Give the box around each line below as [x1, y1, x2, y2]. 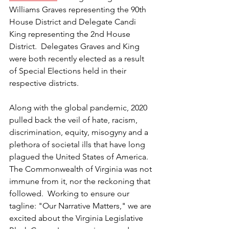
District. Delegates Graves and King [9, 41, 142, 51]
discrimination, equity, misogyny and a [9, 127, 150, 137]
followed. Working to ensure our [9, 188, 131, 198]
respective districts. [9, 78, 79, 88]
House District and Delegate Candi [9, 16, 138, 27]
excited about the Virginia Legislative [9, 213, 145, 223]
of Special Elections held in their [9, 65, 128, 76]
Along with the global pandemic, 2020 [9, 102, 149, 112]
